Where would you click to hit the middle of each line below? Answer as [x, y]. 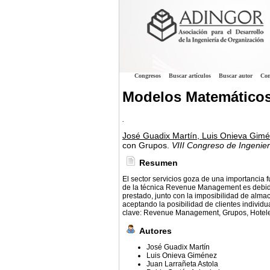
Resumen [159, 163]
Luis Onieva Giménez [182, 256]
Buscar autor [236, 76]
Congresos [148, 76]
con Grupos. [146, 146]
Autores [155, 231]
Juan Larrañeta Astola [182, 264]
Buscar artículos [190, 76]
